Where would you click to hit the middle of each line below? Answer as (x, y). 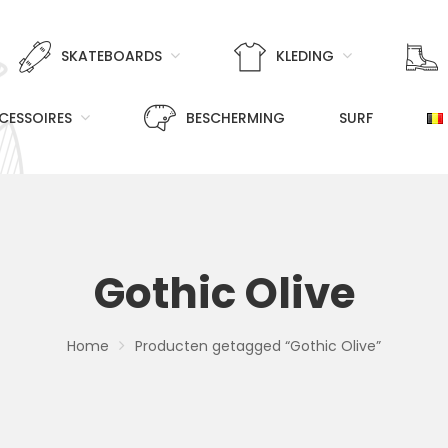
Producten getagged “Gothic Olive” (258, 346)
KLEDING (304, 56)
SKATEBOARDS (111, 56)
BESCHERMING (235, 117)
